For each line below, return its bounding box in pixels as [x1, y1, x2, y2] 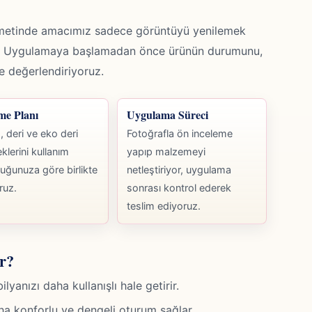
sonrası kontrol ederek [127, 181, 232, 194]
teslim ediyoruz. [127, 199, 201, 212]
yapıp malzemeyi [127, 145, 206, 157]
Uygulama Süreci [127, 106, 209, 123]
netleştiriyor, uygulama [127, 163, 232, 175]
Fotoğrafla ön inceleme [127, 127, 233, 139]
